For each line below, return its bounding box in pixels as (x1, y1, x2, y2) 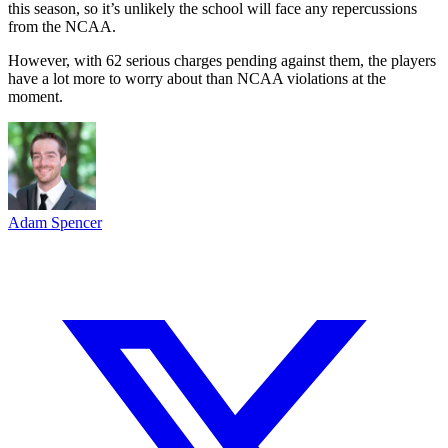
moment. (8, 87, 63, 105)
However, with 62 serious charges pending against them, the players (8, 51, 436, 69)
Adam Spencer (8, 213, 102, 231)
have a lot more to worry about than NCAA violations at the (8, 69, 386, 87)
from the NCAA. (8, 17, 116, 35)
